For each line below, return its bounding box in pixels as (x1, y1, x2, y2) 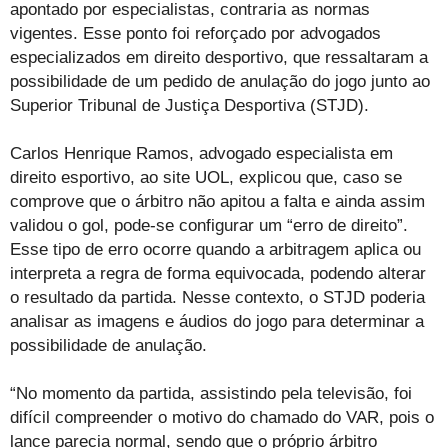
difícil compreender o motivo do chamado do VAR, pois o (10, 408, 434, 428)
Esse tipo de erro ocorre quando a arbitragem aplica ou (10, 240, 421, 260)
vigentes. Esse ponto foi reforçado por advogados (10, 24, 381, 44)
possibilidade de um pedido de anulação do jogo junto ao (10, 72, 430, 92)
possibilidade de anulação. (10, 336, 207, 356)
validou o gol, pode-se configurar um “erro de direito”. (10, 216, 408, 236)
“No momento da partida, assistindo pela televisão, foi (10, 384, 412, 404)
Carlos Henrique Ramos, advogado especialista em (10, 144, 393, 164)
